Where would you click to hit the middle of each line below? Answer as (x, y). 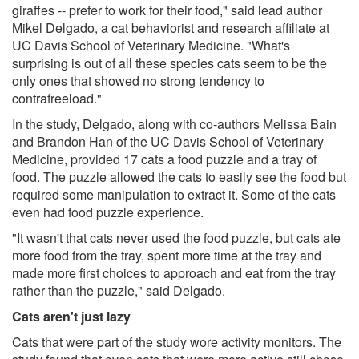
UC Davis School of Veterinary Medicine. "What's (151, 45)
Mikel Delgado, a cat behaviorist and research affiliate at (171, 27)
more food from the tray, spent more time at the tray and (167, 255)
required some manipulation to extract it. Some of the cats (174, 194)
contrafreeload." (57, 98)
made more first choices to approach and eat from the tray (174, 272)
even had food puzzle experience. (108, 212)
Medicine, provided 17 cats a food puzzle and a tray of (164, 159)
